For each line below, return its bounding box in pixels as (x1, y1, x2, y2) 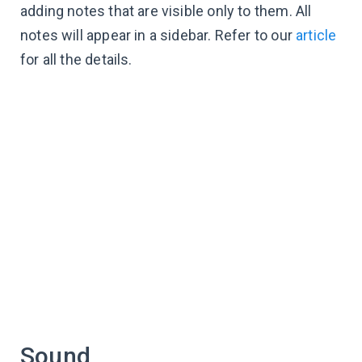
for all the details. (20, 51, 133, 69)
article (296, 27, 337, 44)
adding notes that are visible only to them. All (20, 2, 312, 20)
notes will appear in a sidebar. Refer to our (20, 27, 297, 44)
